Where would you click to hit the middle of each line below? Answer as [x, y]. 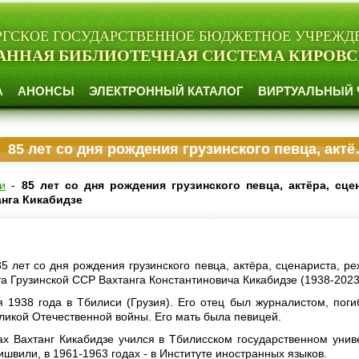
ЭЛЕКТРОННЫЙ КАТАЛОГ [166, 91]
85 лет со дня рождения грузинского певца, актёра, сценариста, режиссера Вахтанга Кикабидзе [182, 149]
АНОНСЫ [46, 91]
